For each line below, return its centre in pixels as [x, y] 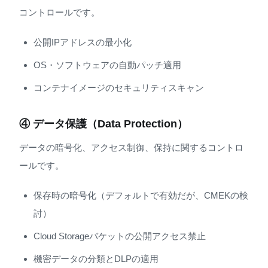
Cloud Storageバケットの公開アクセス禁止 [120, 236]
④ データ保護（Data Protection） [103, 124]
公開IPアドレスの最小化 [83, 42]
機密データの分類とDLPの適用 [96, 258]
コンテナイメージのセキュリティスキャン [119, 87]
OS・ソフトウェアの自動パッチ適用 [107, 65]
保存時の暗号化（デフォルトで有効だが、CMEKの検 [141, 195]
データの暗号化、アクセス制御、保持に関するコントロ [131, 148]
